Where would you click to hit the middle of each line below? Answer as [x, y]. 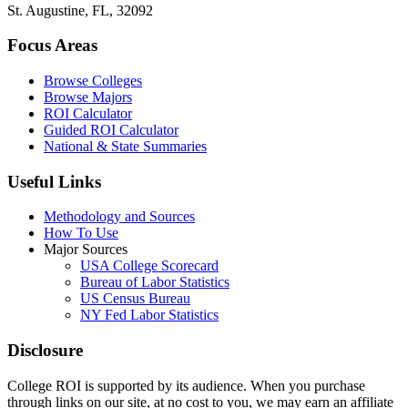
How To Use [81, 233]
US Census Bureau [135, 299]
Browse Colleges [93, 81]
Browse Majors [88, 97]
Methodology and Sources [119, 217]
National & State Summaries [125, 146]
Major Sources [86, 250]
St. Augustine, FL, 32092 [80, 10]
